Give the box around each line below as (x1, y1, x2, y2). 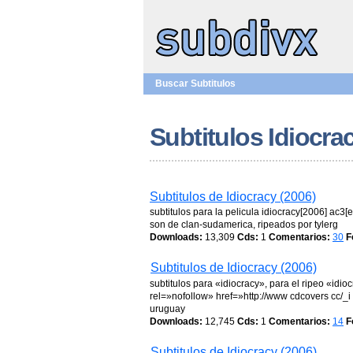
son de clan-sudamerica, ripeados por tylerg (150, 219, 338, 230)
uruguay (150, 303, 185, 314)
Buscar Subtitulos (155, 78, 236, 89)
